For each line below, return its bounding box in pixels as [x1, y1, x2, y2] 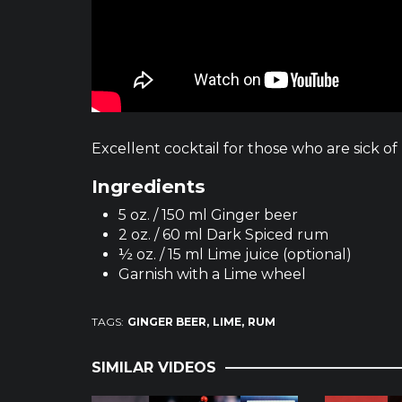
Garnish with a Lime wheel [118, 265, 306, 283]
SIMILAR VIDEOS [92, 358, 216, 376]
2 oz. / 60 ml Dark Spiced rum [118, 225, 328, 243]
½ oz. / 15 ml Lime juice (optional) [118, 245, 352, 263]
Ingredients [92, 174, 205, 197]
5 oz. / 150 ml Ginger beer [118, 205, 298, 223]
